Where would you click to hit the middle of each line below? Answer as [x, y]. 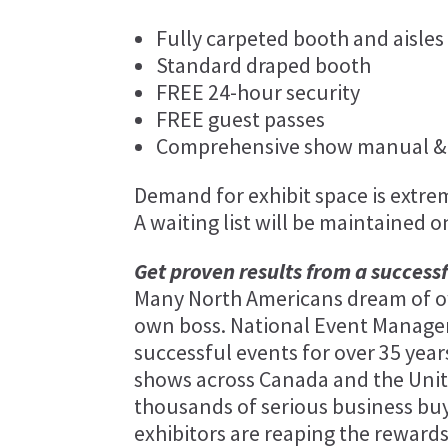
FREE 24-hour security [258, 92]
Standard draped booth [264, 65]
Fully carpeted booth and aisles [300, 38]
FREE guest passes [241, 119]
